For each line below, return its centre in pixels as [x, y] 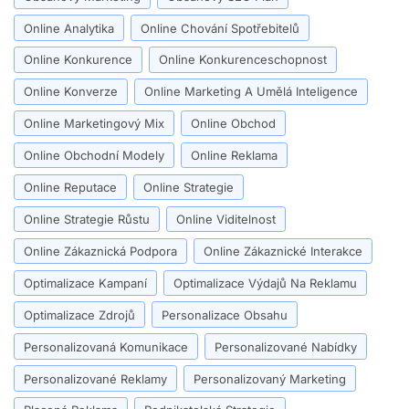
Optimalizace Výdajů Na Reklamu [265, 283]
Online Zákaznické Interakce [283, 251]
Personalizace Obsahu [224, 315]
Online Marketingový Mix [94, 124]
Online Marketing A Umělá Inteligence [251, 92]
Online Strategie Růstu [87, 219]
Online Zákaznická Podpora [101, 251]
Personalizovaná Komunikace [106, 346]
